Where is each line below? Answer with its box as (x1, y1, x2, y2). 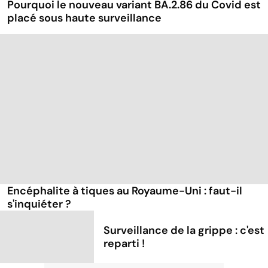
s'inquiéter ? (7, 197, 71, 212)
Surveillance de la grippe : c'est (103, 223, 265, 237)
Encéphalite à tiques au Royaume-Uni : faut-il (7, 184, 242, 199)
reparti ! (103, 236, 145, 251)
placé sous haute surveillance (7, 11, 162, 26)
